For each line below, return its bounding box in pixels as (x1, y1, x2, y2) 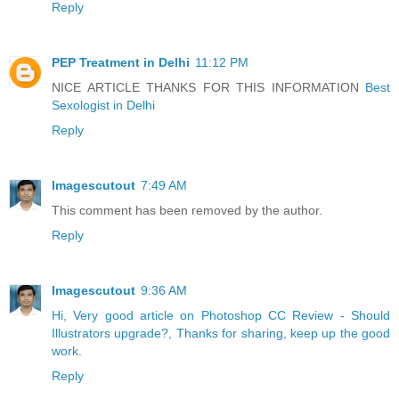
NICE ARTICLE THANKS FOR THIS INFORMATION (52, 79, 365, 94)
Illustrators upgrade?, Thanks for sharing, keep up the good (52, 325, 390, 340)
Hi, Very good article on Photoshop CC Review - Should (52, 307, 390, 322)
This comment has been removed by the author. (52, 202, 322, 217)
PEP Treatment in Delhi (52, 54, 190, 69)
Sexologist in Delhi (52, 97, 155, 112)
